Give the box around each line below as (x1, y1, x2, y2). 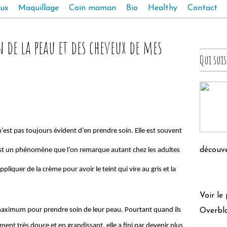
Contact (187, 4, 217, 12)
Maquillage (18, 4, 59, 12)
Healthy (148, 4, 177, 12)
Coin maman (69, 4, 116, 12)
